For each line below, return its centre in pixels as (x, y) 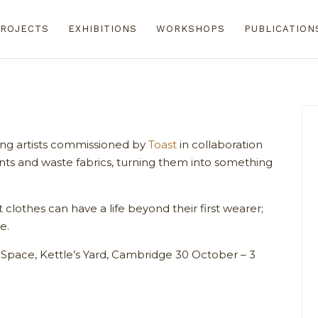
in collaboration (220, 145)
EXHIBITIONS (102, 29)
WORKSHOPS (190, 29)
